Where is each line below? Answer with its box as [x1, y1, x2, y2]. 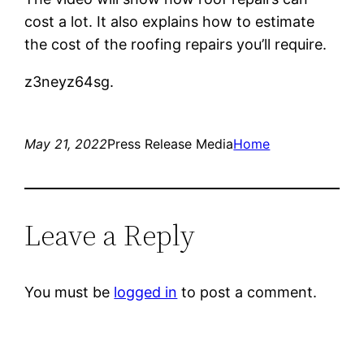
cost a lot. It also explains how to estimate [24, 12, 315, 30]
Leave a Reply [24, 214, 196, 255]
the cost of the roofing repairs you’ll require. [24, 35, 327, 53]
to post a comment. [177, 283, 318, 301]
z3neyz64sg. [24, 72, 115, 90]
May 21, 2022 [24, 135, 108, 152]
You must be [24, 283, 115, 301]
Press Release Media [107, 135, 234, 152]
